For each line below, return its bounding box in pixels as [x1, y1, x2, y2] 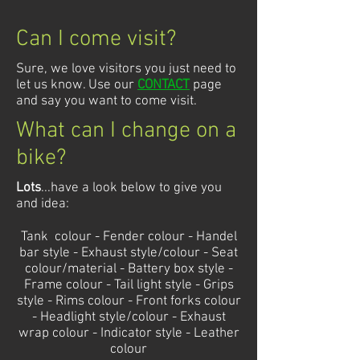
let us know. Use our [16, 77, 137, 93]
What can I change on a [16, 117, 236, 145]
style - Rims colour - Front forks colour [16, 293, 241, 309]
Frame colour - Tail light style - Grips [23, 277, 234, 293]
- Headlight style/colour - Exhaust [31, 309, 226, 325]
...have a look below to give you [41, 180, 222, 196]
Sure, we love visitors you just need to [16, 61, 236, 77]
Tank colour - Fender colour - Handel [20, 229, 237, 245]
